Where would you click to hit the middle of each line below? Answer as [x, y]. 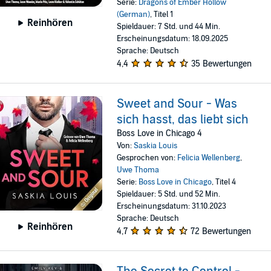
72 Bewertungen [221, 231]
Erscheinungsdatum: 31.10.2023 [172, 206]
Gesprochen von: [147, 158]
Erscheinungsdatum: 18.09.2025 [173, 39]
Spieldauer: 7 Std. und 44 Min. [169, 27]
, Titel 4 [224, 182]
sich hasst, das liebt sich [183, 120]
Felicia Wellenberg [209, 158]
